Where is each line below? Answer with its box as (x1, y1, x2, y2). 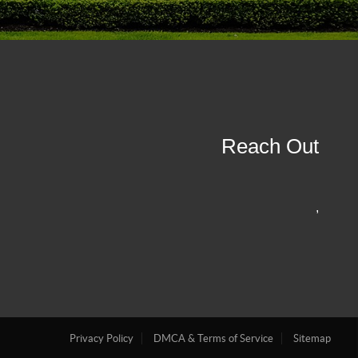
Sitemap (293, 332, 332, 345)
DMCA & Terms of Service (153, 332, 274, 345)
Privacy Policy (70, 332, 134, 345)
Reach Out (221, 133, 320, 158)
